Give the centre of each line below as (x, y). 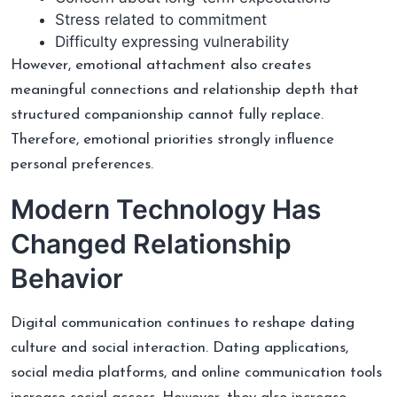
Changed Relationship (151, 243)
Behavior (67, 278)
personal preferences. (82, 164)
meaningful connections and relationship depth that (185, 90)
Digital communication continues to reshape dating (183, 323)
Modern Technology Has (166, 209)
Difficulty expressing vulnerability (172, 41)
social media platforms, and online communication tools (196, 372)
